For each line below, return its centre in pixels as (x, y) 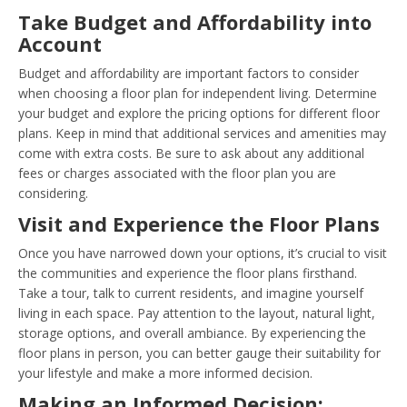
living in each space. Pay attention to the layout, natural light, (197, 313)
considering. (53, 193)
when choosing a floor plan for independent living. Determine (198, 93)
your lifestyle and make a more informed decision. (165, 372)
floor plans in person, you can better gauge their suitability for (199, 352)
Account (60, 43)
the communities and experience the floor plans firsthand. (188, 273)
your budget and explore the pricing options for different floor (199, 113)
